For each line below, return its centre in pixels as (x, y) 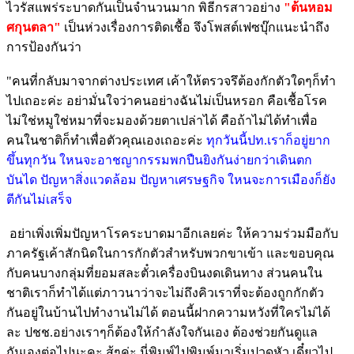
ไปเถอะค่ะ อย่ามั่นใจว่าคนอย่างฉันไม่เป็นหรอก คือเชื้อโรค (167, 100)
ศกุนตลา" (34, 27)
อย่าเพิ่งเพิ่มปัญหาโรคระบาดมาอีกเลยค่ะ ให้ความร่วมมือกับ (172, 233)
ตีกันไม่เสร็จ (39, 199)
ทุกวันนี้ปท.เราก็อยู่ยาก (267, 140)
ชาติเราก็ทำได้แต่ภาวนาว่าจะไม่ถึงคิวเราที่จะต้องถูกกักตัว (165, 292)
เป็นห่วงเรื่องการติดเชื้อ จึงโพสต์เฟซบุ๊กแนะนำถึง (195, 27)
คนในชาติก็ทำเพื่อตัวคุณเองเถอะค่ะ (105, 140)
